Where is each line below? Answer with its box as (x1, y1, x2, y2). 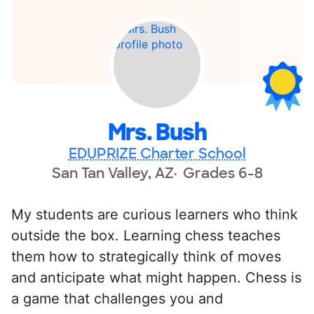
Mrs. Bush (107, 117, 207, 147)
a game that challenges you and (11, 289, 223, 307)
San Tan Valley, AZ (51, 163, 174, 182)
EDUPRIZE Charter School (68, 144, 246, 163)
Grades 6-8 (182, 163, 263, 182)
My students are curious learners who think (11, 205, 298, 223)
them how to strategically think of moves (11, 247, 281, 265)
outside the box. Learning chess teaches (11, 226, 280, 244)
